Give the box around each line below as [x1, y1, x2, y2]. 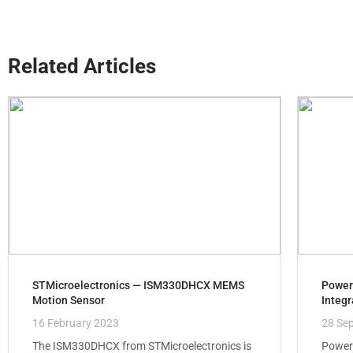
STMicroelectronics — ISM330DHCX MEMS [32, 278, 244, 292]
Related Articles [8, 54, 156, 78]
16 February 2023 [32, 316, 119, 329]
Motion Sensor [32, 293, 105, 307]
